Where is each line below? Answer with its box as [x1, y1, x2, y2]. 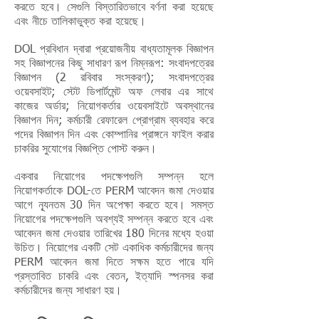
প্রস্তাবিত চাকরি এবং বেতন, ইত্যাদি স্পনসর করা [14, 271, 214, 283]
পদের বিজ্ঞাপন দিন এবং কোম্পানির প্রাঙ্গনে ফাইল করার [14, 130, 214, 141]
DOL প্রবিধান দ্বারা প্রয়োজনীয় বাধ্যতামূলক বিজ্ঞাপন [14, 44, 214, 56]
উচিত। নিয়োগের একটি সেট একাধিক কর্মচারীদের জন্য [14, 243, 214, 254]
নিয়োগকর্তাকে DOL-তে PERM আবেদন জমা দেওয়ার [14, 186, 214, 197]
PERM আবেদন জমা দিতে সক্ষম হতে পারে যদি [14, 257, 214, 268]
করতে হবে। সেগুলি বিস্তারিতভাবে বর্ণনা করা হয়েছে [14, 2, 214, 14]
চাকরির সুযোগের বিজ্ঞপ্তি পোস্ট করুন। [14, 144, 157, 155]
